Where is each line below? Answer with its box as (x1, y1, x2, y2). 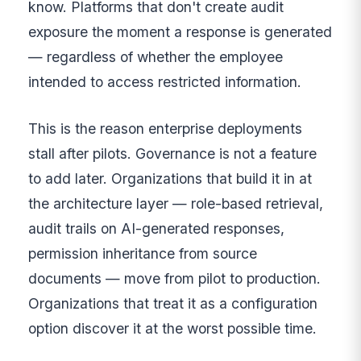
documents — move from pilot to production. (28, 269, 322, 287)
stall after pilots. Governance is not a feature (28, 144, 317, 162)
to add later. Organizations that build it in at (28, 169, 313, 187)
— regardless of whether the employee (28, 48, 284, 66)
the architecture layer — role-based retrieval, (28, 194, 324, 212)
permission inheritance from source (28, 244, 258, 262)
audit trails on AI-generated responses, (28, 219, 285, 237)
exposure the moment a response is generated (28, 23, 333, 41)
